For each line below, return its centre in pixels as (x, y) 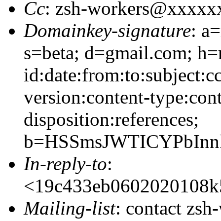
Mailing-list (70, 208)
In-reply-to (65, 163)
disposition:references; (111, 119)
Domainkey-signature (107, 30)
